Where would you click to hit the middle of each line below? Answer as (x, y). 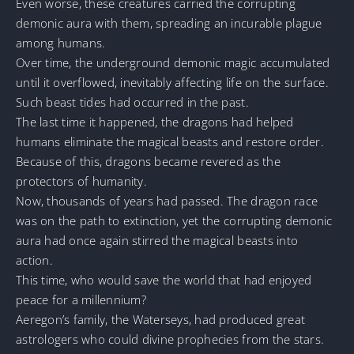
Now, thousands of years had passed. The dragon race (167, 200)
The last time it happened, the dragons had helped (155, 121)
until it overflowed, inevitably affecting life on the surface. (172, 82)
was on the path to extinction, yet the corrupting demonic (174, 220)
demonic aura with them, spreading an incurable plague (169, 23)
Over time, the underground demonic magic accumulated (173, 62)
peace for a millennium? (81, 299)
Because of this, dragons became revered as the (148, 161)
